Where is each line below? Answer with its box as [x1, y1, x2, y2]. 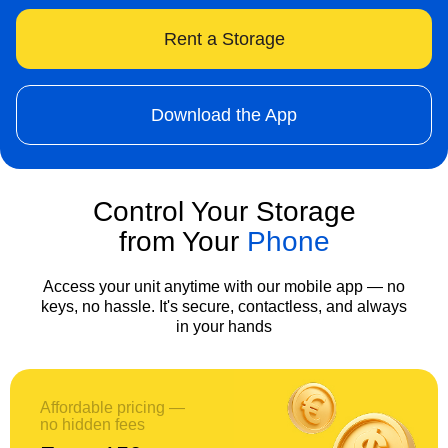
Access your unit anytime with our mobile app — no [43, 278, 405, 295]
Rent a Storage [163, 29, 285, 49]
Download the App [151, 105, 297, 125]
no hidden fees [40, 416, 145, 433]
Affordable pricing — [40, 399, 185, 416]
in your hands [176, 318, 272, 335]
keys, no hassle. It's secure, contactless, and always [41, 298, 407, 315]
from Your [118, 226, 247, 257]
